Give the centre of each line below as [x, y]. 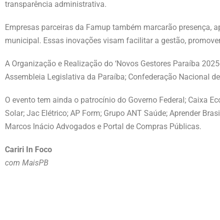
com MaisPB [27, 163]
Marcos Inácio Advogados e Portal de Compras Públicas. [103, 126]
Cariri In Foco [28, 149]
